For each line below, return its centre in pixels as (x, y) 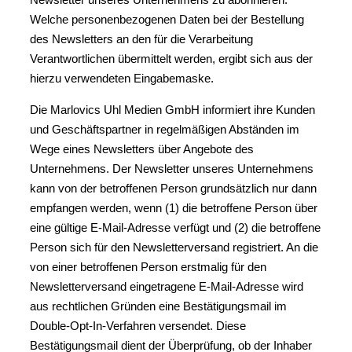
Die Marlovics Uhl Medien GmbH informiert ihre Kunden (172, 110)
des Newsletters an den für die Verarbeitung (141, 39)
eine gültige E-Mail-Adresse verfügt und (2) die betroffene (175, 227)
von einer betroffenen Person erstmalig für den (148, 267)
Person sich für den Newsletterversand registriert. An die (174, 247)
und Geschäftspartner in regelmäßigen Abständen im (165, 129)
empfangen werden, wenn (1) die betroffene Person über (174, 208)
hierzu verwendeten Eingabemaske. (122, 78)
